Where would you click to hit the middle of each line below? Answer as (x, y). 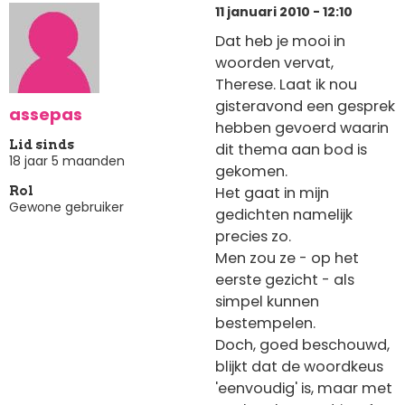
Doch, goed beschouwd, (302, 345)
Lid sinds (42, 144)
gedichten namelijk (284, 215)
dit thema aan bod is (291, 150)
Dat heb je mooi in (280, 42)
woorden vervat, (274, 63)
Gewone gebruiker (66, 207)
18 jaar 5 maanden (67, 160)
